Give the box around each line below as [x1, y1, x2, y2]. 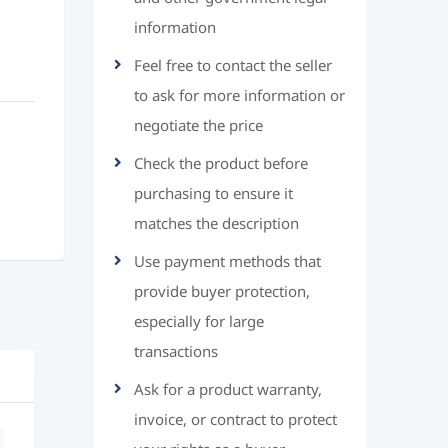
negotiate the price [133, 110, 263, 142]
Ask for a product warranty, [133, 374, 322, 406]
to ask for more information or [133, 80, 345, 112]
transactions [133, 336, 218, 368]
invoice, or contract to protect [133, 404, 337, 436]
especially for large [133, 306, 264, 338]
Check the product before [133, 148, 308, 180]
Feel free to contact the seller [133, 50, 332, 82]
